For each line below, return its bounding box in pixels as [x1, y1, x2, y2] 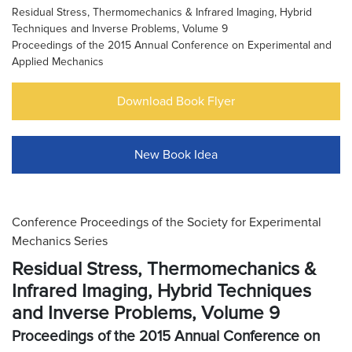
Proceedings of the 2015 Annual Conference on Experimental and [12, 38, 332, 52]
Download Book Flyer [117, 93, 235, 109]
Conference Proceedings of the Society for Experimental [12, 214, 321, 230]
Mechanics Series [12, 233, 108, 249]
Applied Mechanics [12, 55, 104, 68]
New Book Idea [134, 147, 218, 163]
